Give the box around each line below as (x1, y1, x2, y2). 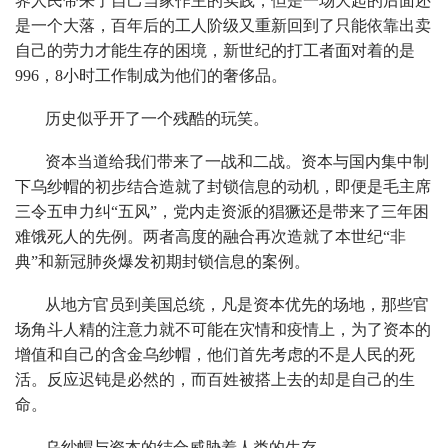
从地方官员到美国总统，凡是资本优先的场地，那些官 (45, 295, 429, 313)
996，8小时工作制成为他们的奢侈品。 (15, 66, 287, 84)
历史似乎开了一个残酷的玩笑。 (45, 109, 269, 127)
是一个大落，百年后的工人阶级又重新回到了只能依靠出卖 (15, 16, 431, 34)
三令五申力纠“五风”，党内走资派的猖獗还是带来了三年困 (15, 202, 429, 220)
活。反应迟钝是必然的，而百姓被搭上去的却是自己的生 (15, 370, 415, 388)
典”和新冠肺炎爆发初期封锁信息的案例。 (15, 252, 310, 270)
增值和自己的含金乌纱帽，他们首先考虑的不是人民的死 (15, 345, 415, 363)
